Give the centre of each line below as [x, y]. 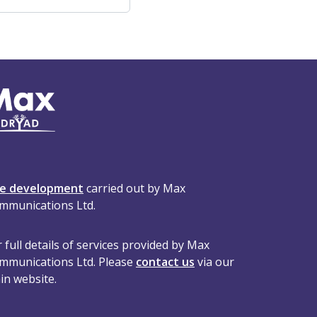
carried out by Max [134, 188]
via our [214, 262]
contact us [165, 262]
